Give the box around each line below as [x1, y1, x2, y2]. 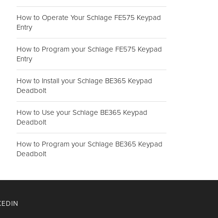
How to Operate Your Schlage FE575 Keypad [17, 13, 161, 22]
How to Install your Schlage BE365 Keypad [17, 76, 152, 85]
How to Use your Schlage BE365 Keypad [17, 108, 147, 117]
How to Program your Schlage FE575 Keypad [17, 44, 162, 54]
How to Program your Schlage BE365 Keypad [17, 139, 163, 148]
